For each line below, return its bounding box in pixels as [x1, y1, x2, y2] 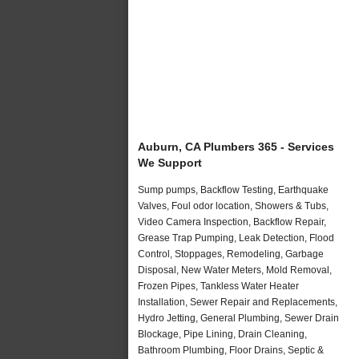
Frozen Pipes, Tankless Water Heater [138, 280, 299, 292]
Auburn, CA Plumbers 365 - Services [138, 139, 334, 153]
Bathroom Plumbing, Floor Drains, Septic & [138, 344, 324, 356]
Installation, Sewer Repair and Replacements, [138, 296, 337, 308]
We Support [138, 155, 202, 169]
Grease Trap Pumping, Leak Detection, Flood [138, 232, 334, 244]
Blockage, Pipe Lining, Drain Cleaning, [138, 328, 307, 340]
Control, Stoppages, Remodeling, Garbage [138, 248, 324, 260]
